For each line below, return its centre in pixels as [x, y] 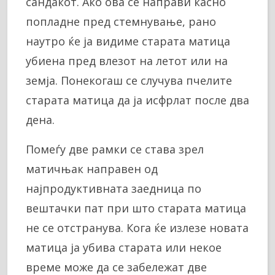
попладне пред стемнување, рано [121, 21]
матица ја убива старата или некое [124, 247]
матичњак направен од [92, 168]
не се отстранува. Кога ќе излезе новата [137, 227]
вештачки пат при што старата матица [136, 208]
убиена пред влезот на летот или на [127, 60]
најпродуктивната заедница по [114, 188]
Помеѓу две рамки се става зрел [115, 149]
